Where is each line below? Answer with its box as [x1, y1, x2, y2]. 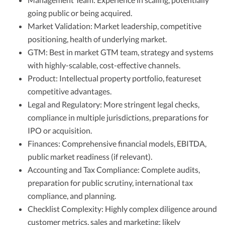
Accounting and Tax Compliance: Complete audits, [28, 164, 200, 174]
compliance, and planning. [28, 190, 116, 200]
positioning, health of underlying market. [28, 34, 167, 44]
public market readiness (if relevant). [28, 151, 152, 161]
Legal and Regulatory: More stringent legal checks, [28, 99, 199, 109]
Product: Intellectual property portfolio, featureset [28, 73, 201, 83]
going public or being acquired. [28, 8, 132, 18]
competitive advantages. [28, 86, 111, 96]
